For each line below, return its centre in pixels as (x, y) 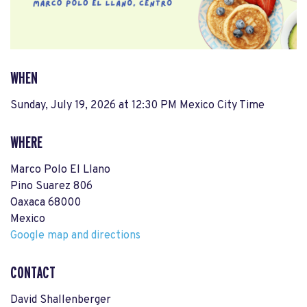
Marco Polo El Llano (60, 170)
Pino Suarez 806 (51, 187)
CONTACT (33, 273)
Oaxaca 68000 (46, 203)
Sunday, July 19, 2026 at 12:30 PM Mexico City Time (137, 106)
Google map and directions (75, 236)
